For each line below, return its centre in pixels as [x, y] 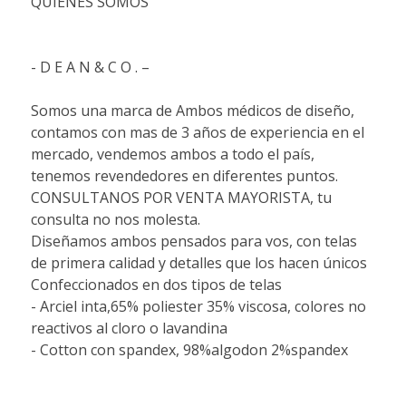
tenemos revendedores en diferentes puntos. [184, 175]
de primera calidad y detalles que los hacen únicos [198, 262]
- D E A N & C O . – [90, 67]
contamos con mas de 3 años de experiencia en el [197, 132]
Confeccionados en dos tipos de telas [156, 284]
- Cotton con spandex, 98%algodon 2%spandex [189, 349]
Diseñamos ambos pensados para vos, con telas [193, 241]
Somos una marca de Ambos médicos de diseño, [192, 110]
